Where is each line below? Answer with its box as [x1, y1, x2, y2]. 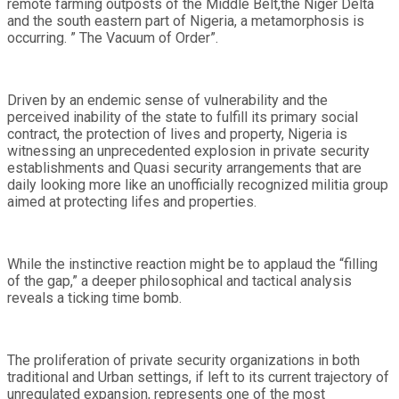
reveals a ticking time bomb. [7, 289, 182, 306]
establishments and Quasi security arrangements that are [7, 159, 362, 176]
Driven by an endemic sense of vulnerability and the [7, 91, 328, 109]
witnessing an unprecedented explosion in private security [7, 142, 370, 159]
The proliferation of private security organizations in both [7, 351, 360, 369]
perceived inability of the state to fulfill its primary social [7, 108, 358, 126]
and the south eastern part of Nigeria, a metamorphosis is [7, 12, 364, 29]
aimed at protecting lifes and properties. [7, 192, 256, 210]
